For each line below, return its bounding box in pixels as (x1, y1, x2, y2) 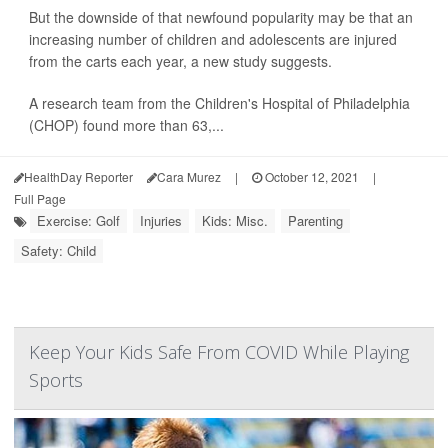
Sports (29, 368, 83, 392)
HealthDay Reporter (24, 168, 133, 185)
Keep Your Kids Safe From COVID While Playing (29, 340, 409, 364)
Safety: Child (21, 241, 96, 260)
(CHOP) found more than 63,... (29, 115, 224, 135)
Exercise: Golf (37, 211, 120, 230)
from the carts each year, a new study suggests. (29, 51, 332, 71)
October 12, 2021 (262, 168, 359, 185)
